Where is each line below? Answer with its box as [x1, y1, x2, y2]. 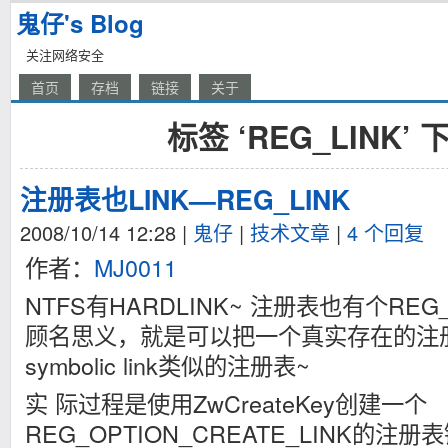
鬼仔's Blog [16, 6, 144, 40]
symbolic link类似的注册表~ [25, 348, 310, 382]
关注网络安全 [26, 45, 104, 64]
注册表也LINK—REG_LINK [20, 180, 350, 218]
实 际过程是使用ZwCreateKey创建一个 [25, 386, 427, 420]
